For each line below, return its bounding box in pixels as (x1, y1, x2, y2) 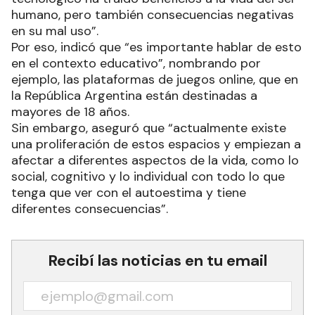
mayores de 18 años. (11, 103, 129, 120)
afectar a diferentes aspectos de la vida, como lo (11, 151, 299, 169)
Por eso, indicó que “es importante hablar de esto (11, 38, 302, 56)
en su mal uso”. (11, 22, 102, 39)
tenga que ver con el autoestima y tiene (11, 184, 246, 201)
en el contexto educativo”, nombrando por (11, 54, 261, 72)
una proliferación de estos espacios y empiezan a (11, 135, 301, 153)
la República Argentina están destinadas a (11, 86, 257, 104)
